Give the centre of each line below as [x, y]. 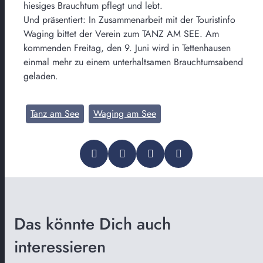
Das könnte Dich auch [92, 224]
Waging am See [125, 113]
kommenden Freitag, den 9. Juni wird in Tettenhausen [127, 48]
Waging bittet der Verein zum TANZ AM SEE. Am [121, 33]
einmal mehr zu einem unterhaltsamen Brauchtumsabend [133, 62]
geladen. [41, 76]
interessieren [60, 247]
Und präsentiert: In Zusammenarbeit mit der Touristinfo [129, 19]
